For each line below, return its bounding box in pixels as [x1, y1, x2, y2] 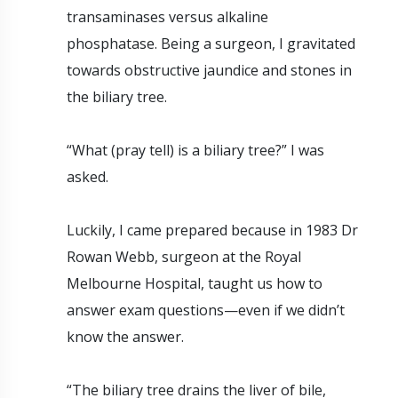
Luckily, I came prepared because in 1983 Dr [67, 219, 358, 240]
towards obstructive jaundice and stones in [67, 60, 352, 80]
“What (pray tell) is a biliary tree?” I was [67, 139, 324, 160]
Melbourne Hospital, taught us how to [67, 273, 322, 293]
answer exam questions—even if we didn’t [67, 299, 345, 320]
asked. [67, 166, 112, 187]
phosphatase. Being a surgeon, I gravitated [67, 33, 355, 53]
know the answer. [67, 326, 184, 346]
